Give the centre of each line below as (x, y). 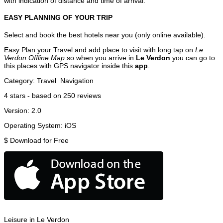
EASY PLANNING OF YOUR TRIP (58, 18)
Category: (20, 80)
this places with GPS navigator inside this (69, 65)
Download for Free (39, 140)
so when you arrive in (100, 57)
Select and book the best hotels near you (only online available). (105, 35)
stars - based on (36, 95)
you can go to (193, 57)
